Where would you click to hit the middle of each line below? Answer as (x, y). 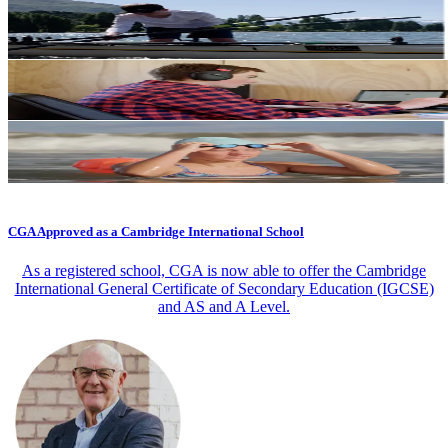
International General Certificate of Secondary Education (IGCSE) (224, 288)
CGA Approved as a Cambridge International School (156, 231)
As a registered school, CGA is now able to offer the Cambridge (224, 270)
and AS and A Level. (224, 306)
